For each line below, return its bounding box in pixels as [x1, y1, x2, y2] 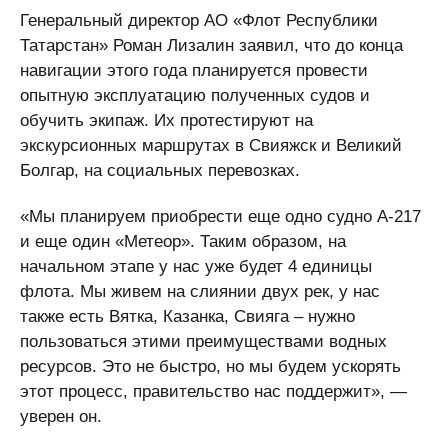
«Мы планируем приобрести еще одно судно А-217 [20, 207, 421, 226]
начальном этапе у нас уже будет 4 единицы [20, 257, 372, 276]
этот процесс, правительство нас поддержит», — [20, 382, 407, 401]
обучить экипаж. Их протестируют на [20, 111, 313, 130]
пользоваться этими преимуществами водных [20, 332, 387, 351]
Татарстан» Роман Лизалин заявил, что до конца [20, 36, 403, 55]
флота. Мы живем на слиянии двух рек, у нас [20, 282, 380, 301]
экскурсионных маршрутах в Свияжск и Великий [20, 136, 402, 155]
